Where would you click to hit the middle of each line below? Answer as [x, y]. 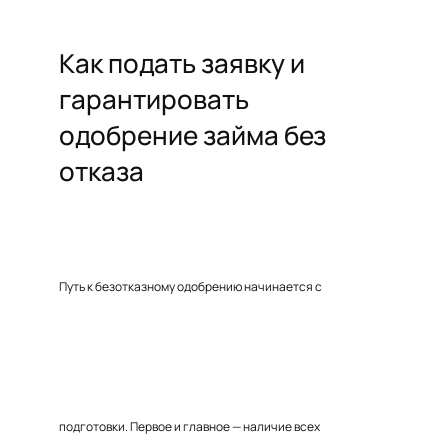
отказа [101, 171]
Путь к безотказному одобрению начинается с [190, 286]
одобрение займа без [192, 135]
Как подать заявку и [182, 63]
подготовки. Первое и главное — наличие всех [189, 426]
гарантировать [154, 99]
